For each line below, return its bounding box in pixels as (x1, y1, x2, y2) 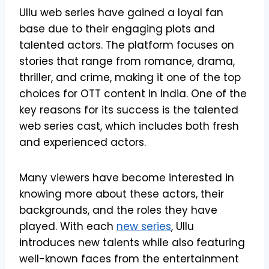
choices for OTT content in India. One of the (19, 86, 247, 101)
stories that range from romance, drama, (19, 53, 235, 68)
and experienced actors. (19, 134, 146, 150)
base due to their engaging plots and (19, 21, 215, 36)
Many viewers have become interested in (19, 170, 234, 185)
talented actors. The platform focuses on (19, 37, 234, 52)
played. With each (19, 219, 116, 234)
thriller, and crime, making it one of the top (19, 70, 241, 85)
